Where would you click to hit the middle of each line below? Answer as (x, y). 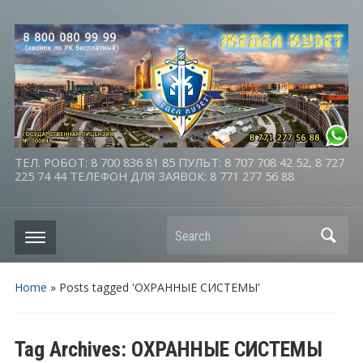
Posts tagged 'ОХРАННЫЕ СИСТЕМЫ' (159, 288)
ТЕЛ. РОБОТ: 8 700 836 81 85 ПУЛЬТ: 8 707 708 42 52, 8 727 (179, 162)
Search (188, 231)
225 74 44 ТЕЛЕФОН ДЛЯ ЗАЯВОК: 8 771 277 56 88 (154, 176)
